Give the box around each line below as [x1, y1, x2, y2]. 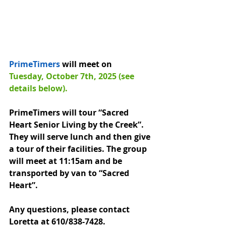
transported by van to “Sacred [9, 167, 131, 179]
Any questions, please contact [9, 203, 132, 215]
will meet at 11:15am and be [9, 155, 124, 166]
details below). [9, 82, 68, 94]
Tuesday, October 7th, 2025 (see [9, 70, 136, 82]
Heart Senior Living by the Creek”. [9, 119, 146, 130]
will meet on [60, 58, 114, 70]
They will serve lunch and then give [9, 131, 152, 142]
